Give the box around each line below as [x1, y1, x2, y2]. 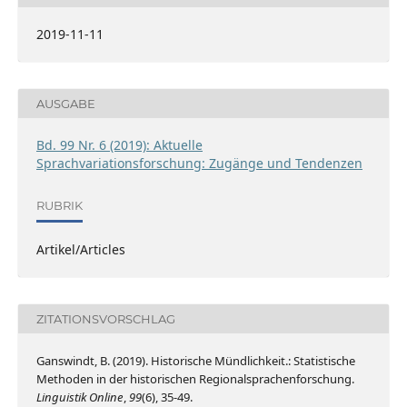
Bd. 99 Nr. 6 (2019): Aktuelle [35, 136, 203, 154]
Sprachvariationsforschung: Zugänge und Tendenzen [35, 154, 362, 173]
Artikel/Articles [35, 241, 125, 259]
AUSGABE [35, 95, 95, 111]
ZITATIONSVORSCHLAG [35, 311, 175, 326]
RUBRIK [35, 197, 83, 213]
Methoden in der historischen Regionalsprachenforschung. [35, 371, 354, 388]
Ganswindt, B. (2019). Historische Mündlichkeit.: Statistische [35, 352, 355, 370]
